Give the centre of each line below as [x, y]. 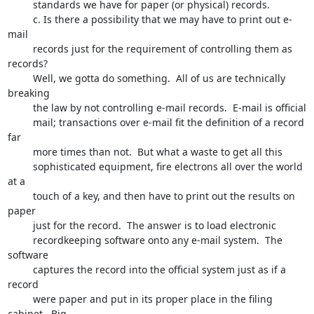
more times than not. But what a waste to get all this [20, 152]
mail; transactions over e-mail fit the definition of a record [20, 122]
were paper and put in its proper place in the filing [20, 299]
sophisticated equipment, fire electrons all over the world [20, 166]
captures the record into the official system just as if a [20, 269]
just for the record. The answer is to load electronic [20, 225]
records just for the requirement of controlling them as [20, 49]
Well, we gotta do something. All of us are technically [20, 78]
